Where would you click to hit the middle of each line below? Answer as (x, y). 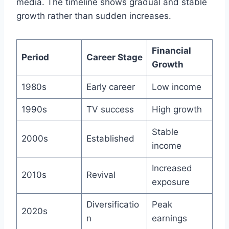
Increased (172, 168)
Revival (101, 175)
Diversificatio (112, 204)
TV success (110, 109)
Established (110, 138)
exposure (170, 182)
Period (35, 57)
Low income (176, 87)
